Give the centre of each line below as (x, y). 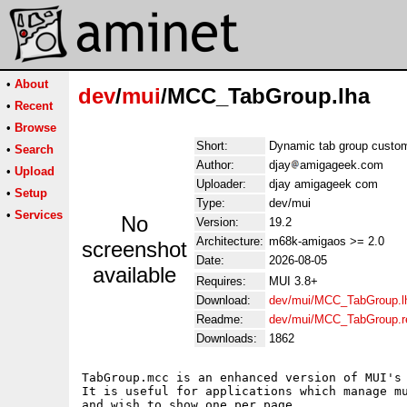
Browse (35, 128)
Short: (212, 146)
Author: (215, 165)
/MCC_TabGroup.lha (265, 96)
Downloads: (227, 338)
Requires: (221, 281)
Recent (34, 106)
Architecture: (230, 241)
